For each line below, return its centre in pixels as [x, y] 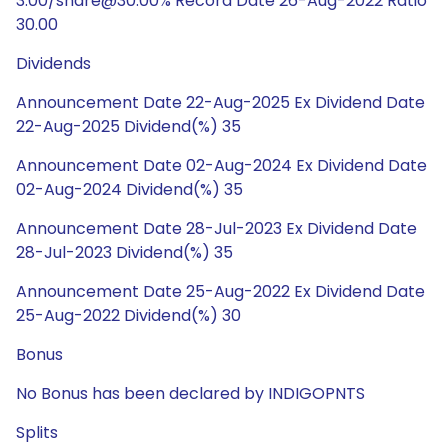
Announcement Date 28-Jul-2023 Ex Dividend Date [216, 228]
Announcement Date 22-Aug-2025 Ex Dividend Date [220, 102]
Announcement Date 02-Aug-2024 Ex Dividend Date [221, 165]
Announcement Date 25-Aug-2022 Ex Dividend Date [220, 291]
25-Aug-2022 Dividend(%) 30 [128, 315]
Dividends [53, 63]
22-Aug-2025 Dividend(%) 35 [128, 126]
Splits [37, 432]
